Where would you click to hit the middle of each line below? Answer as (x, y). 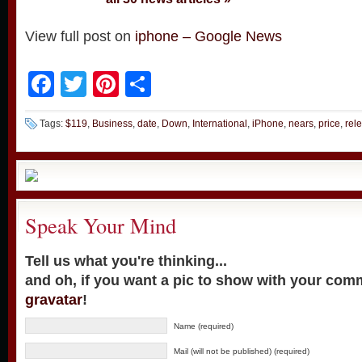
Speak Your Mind (101, 225)
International (220, 124)
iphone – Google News (208, 36)
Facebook (112, 84)
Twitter (125, 84)
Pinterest (170, 84)
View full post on (80, 36)
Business (112, 124)
